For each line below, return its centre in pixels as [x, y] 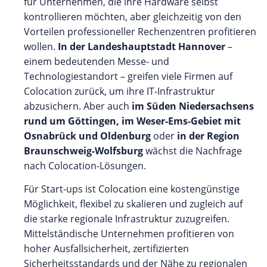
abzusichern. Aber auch [77, 106]
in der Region [208, 136]
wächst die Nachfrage [194, 150]
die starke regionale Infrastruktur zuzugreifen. [127, 218]
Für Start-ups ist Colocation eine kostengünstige [132, 189]
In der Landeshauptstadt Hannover [142, 46]
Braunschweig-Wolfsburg [85, 150]
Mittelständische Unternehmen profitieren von [129, 233]
